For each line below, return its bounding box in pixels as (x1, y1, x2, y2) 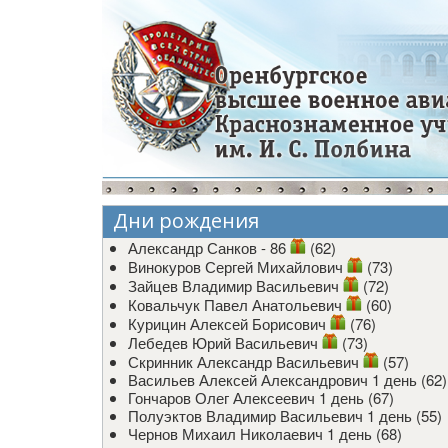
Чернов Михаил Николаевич (128, 422, 323, 444)
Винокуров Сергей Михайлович (128, 255, 343, 277)
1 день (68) (323, 422, 402, 444)
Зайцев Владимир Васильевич (128, 274, 339, 296)
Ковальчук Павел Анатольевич (128, 293, 342, 315)
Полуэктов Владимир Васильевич (128, 404, 363, 426)
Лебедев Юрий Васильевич (128, 331, 318, 353)
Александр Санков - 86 (128, 236, 286, 258)
